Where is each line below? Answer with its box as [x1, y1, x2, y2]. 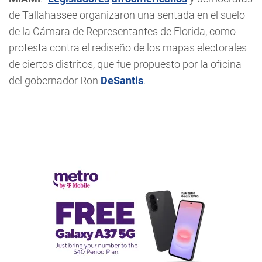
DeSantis [101, 74, 143, 87]
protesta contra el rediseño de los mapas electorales [9, 41, 247, 54]
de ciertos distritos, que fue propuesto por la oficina [9, 57, 242, 70]
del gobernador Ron [9, 74, 101, 87]
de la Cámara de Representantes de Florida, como [9, 25, 236, 37]
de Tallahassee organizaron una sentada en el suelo [9, 8, 245, 21]
